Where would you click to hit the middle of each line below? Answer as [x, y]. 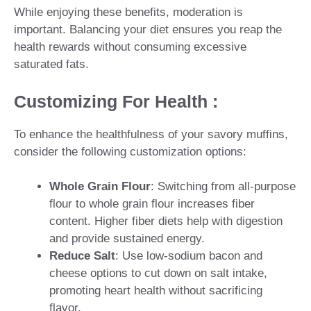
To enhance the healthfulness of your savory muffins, [151, 134]
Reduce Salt [82, 256]
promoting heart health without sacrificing [156, 291]
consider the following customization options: [130, 151]
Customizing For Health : [116, 101]
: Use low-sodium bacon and [189, 256]
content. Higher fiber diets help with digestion [166, 221]
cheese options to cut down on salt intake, [158, 274]
